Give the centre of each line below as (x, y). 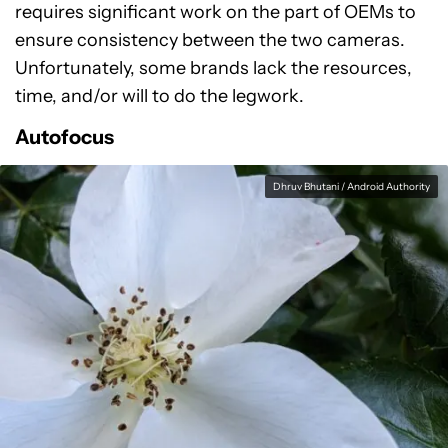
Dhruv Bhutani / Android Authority (351, 186)
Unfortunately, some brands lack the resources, (213, 67)
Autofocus (64, 136)
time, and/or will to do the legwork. (159, 95)
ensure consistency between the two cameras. (210, 39)
